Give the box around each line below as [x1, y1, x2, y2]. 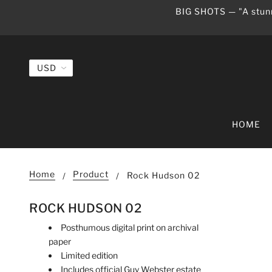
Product [73, 169, 109, 180]
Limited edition [61, 250, 118, 261]
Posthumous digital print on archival [61, 222, 199, 233]
